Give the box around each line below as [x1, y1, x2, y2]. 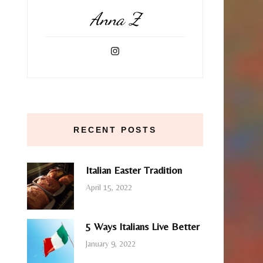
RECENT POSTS [73, 124, 157, 134]
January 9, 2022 [86, 239, 136, 249]
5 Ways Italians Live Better [86, 220, 200, 232]
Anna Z [90, 8, 140, 29]
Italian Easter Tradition [86, 163, 182, 176]
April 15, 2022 [86, 183, 132, 193]
